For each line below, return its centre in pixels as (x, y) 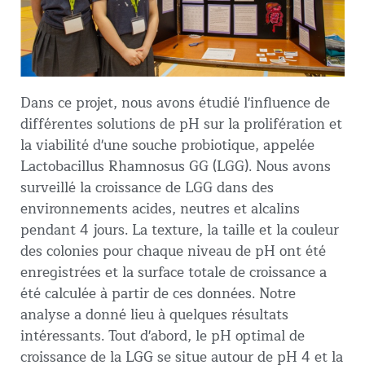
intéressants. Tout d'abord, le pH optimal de (163, 336)
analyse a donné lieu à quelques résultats (154, 314)
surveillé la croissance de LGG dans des (147, 187)
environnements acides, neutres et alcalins (160, 209)
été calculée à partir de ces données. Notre (158, 293)
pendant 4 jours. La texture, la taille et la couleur (180, 230)
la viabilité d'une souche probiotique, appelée (167, 145)
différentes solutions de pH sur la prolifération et (181, 124)
